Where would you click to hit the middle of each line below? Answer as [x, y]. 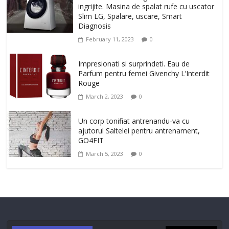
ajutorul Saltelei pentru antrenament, [139, 131]
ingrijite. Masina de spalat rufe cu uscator [146, 7]
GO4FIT [91, 141]
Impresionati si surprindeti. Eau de [134, 64]
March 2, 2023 [105, 97]
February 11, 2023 [110, 39]
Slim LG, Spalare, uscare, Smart [130, 16]
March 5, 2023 [105, 154]
